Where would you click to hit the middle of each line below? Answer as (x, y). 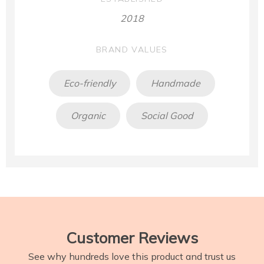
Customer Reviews (132, 237)
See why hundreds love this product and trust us (132, 256)
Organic (88, 116)
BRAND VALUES (132, 49)
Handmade (176, 83)
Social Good (167, 116)
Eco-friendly (90, 83)
